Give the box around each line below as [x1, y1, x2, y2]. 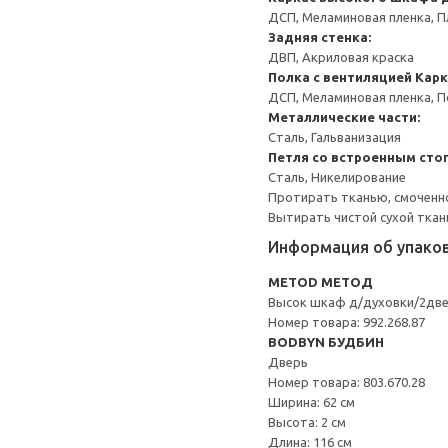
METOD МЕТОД [268, 275, 373, 289]
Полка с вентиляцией [268, 70, 412, 84]
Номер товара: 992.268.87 [268, 315, 425, 329]
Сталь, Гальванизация [268, 130, 401, 144]
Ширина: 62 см [268, 395, 355, 409]
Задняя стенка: [268, 30, 371, 44]
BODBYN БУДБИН [268, 335, 384, 349]
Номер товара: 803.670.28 [268, 375, 425, 389]
